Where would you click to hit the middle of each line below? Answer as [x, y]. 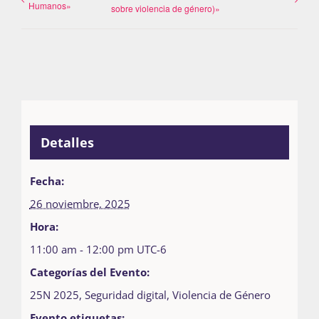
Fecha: [47, 181]
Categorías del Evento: [89, 272]
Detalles [67, 143]
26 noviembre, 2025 [80, 204]
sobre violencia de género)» [166, 8]
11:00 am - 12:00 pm [83, 250]
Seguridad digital [125, 295]
